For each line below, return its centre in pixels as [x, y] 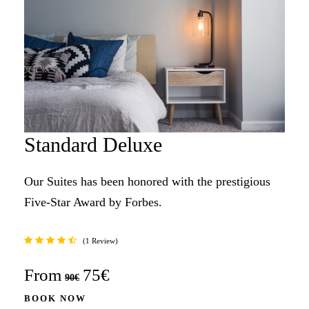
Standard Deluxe [93, 144]
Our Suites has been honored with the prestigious [147, 181]
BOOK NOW [55, 298]
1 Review [100, 240]
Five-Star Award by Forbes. [93, 202]
